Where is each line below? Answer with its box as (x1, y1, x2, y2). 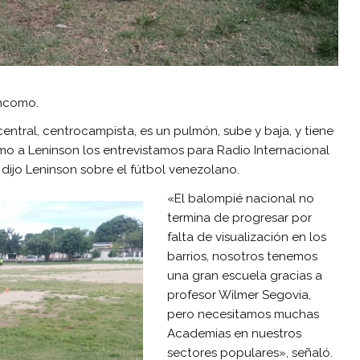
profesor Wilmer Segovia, (167, 287, 311, 302)
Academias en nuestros (167, 325, 301, 341)
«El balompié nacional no (167, 190, 314, 206)
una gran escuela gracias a (167, 268, 322, 283)
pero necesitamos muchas (167, 306, 319, 321)
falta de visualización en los (167, 229, 326, 244)
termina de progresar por (167, 210, 312, 225)
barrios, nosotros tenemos (167, 248, 317, 264)
